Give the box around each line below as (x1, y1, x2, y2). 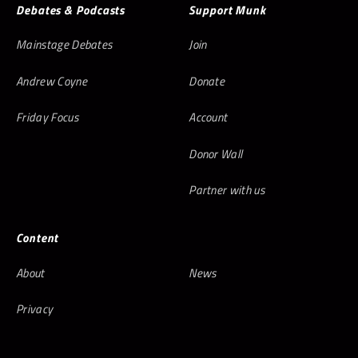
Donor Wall (189, 144, 243, 163)
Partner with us (189, 181, 265, 199)
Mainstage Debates (16, 35, 113, 54)
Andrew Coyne (16, 71, 87, 90)
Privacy (16, 300, 54, 318)
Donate (189, 71, 225, 90)
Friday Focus (16, 108, 78, 126)
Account (189, 108, 228, 126)
